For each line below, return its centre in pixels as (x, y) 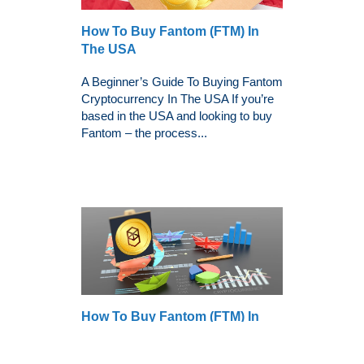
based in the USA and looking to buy (177, 115)
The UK (104, 335)
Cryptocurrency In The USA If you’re (178, 98)
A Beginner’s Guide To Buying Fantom (182, 81)
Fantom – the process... (144, 132)
